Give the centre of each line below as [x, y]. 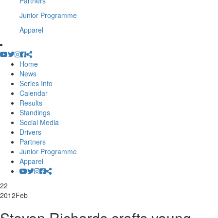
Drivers [30, 132]
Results [31, 103]
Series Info [36, 83]
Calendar [34, 93]
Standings [35, 112]
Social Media [39, 122]
